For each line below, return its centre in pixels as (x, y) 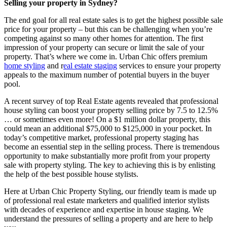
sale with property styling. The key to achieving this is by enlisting (110, 165)
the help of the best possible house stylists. (71, 174)
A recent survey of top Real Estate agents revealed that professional (111, 101)
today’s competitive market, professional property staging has (101, 137)
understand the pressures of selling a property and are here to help (108, 218)
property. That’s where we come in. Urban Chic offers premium (106, 56)
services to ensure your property (169, 65)
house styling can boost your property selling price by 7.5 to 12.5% (111, 110)
